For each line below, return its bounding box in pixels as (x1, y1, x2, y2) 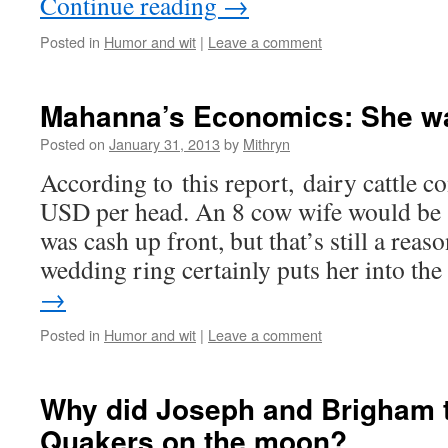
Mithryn (243, 133, 290, 154)
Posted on (40, 133, 105, 154)
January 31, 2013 (109, 133, 220, 154)
